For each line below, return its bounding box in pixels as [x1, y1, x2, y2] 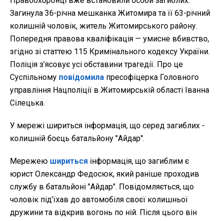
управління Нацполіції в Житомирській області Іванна [10, 85, 209, 95]
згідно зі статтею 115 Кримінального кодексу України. [10, 46, 210, 56]
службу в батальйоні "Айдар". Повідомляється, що [10, 182, 194, 191]
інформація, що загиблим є [88, 156, 189, 166]
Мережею [10, 156, 50, 166]
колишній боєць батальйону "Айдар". [10, 133, 145, 143]
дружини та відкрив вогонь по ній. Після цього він [10, 207, 197, 217]
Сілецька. [10, 98, 45, 108]
